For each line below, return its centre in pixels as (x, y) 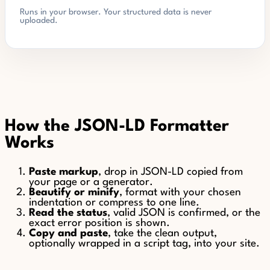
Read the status (68, 213)
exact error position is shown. (99, 223)
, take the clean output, (162, 233)
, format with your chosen (180, 192)
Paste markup (64, 172)
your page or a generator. (91, 182)
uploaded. (39, 20)
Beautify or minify (74, 192)
